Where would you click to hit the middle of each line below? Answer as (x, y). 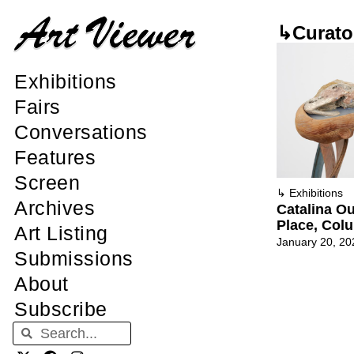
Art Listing (61, 233)
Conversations (81, 132)
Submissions (74, 259)
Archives (55, 208)
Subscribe (61, 309)
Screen (47, 183)
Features (55, 158)
